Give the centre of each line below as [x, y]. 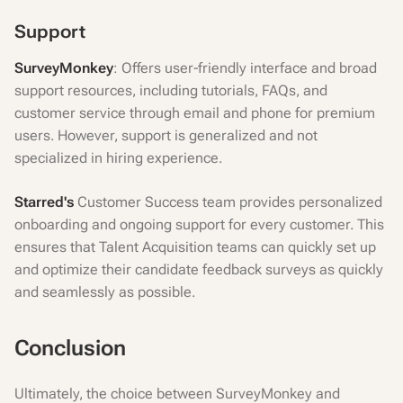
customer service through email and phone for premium [195, 113]
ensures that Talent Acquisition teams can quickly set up [195, 247]
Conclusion [70, 348]
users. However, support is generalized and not [166, 135]
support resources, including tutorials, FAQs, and [171, 90]
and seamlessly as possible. [105, 292]
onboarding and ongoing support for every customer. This [199, 224]
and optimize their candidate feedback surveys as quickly [199, 269]
